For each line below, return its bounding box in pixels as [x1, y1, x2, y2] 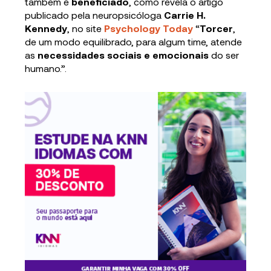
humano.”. [25, 62, 67, 74]
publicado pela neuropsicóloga [25, 9, 165, 21]
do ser [209, 49, 240, 61]
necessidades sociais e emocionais [38, 49, 209, 61]
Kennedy [25, 22, 68, 34]
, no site [67, 22, 105, 34]
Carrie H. [164, 9, 206, 21]
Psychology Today [104, 22, 194, 34]
